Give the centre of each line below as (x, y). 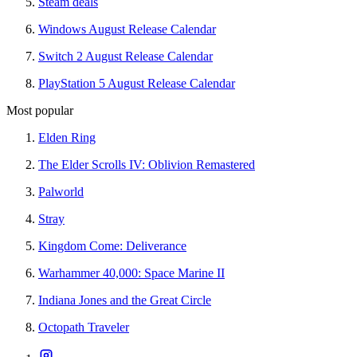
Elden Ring (67, 138)
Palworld (61, 192)
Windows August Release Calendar (127, 29)
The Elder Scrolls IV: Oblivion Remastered (147, 165)
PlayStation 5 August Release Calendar (137, 84)
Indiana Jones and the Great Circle (125, 300)
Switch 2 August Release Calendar (126, 57)
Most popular (40, 111)
